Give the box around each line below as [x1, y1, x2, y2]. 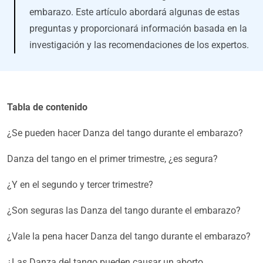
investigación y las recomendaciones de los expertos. [29, 39, 249, 51]
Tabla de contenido [7, 102, 87, 113]
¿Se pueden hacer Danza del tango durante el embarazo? [7, 127, 243, 139]
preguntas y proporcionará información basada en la [29, 23, 247, 35]
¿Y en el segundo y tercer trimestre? [7, 179, 153, 191]
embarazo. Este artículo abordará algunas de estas [29, 6, 240, 18]
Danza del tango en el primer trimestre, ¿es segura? [7, 153, 218, 165]
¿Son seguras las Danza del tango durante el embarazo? [7, 205, 241, 217]
